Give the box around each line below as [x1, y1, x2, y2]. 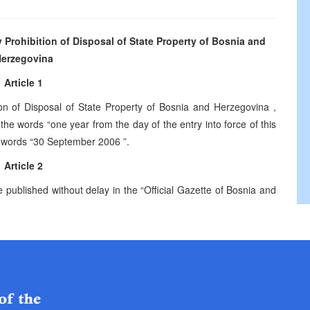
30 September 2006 [33, 134, 123, 148]
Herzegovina [214, 100, 274, 113]
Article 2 [4, 158, 43, 172]
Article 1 [4, 75, 43, 89]
